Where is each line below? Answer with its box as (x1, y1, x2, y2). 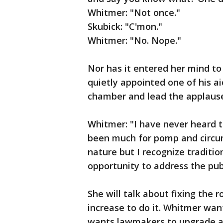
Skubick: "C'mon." (88, 20, 162, 32)
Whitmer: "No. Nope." (88, 34, 181, 46)
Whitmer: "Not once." (88, 6, 180, 18)
